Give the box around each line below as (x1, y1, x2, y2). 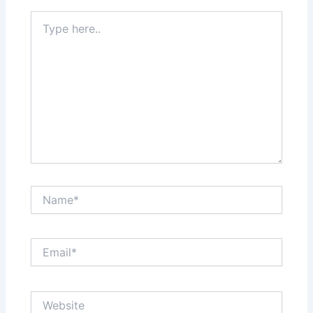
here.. (30, 24, 57, 37)
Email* (30, 238, 59, 251)
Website (30, 291, 68, 303)
